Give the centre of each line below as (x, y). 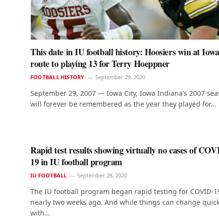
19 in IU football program (76, 162)
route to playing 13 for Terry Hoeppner (100, 64)
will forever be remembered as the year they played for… (123, 104)
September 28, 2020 (102, 175)
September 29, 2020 (120, 77)
